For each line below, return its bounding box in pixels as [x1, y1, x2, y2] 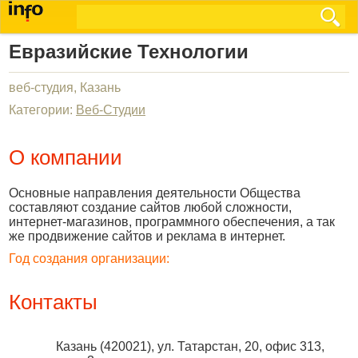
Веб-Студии [76, 103, 145, 117]
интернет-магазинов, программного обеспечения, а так [9, 215, 335, 229]
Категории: [9, 103, 76, 117]
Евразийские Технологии [9, 41, 249, 62]
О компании [9, 145, 122, 169]
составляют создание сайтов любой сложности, [9, 201, 292, 214]
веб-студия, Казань [9, 81, 121, 94]
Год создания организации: [9, 252, 169, 265]
